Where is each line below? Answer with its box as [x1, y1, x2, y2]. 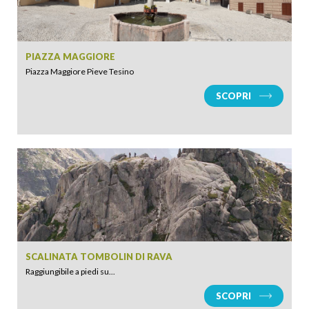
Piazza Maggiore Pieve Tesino [26, 66, 134, 77]
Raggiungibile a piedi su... [26, 266, 115, 277]
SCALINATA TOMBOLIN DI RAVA [26, 251, 172, 262]
